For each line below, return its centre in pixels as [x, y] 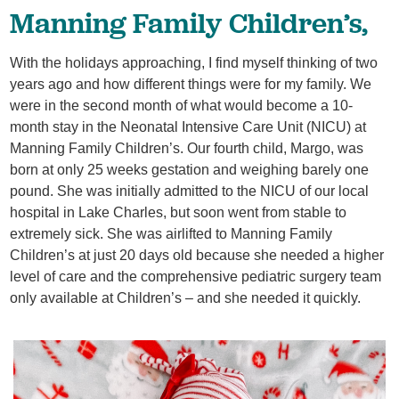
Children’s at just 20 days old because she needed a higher [197, 255]
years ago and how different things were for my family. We [191, 84]
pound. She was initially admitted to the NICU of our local [190, 191]
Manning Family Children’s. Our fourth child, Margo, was [187, 148]
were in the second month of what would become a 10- [182, 105]
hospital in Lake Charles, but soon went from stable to [179, 212]
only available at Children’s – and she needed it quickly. [186, 297]
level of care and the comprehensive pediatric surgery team [196, 276]
